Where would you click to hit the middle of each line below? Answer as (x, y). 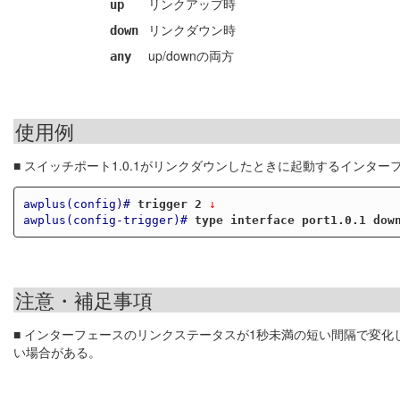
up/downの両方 (191, 56)
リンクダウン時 (192, 30)
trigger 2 (169, 204)
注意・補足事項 (84, 300)
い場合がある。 (57, 352)
